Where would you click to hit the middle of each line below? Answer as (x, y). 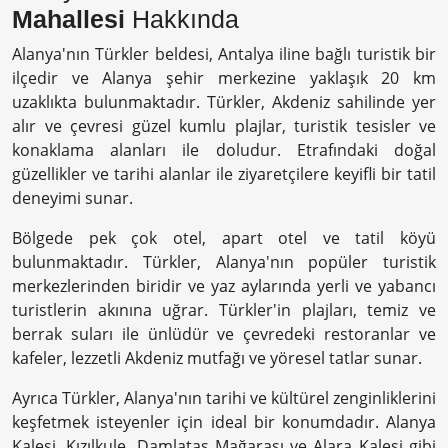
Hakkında (182, 19)
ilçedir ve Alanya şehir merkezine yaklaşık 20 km (224, 78)
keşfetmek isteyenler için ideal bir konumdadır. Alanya (224, 422)
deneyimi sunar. (72, 198)
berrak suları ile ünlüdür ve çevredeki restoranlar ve (224, 334)
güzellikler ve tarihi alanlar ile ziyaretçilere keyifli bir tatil (224, 174)
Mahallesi (68, 19)
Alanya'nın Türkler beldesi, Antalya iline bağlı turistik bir (224, 54)
